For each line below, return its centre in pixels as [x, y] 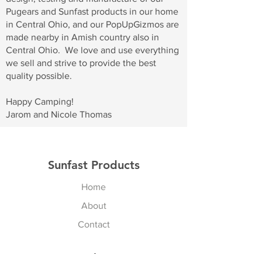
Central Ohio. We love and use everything [92, 50]
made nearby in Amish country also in [82, 37]
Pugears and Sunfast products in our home [92, 11]
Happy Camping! [40, 101]
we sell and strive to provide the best [81, 63]
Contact [94, 224]
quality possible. [39, 76]
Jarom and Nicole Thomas [59, 114]
